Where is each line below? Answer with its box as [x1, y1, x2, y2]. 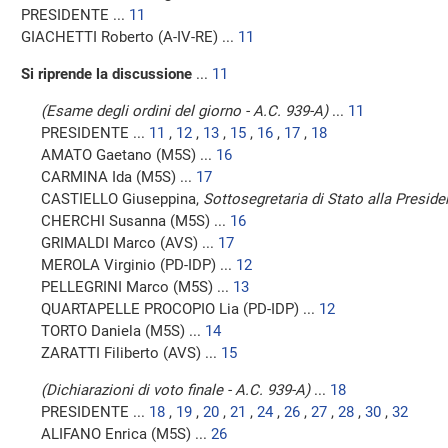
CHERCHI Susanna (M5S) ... [41, 212, 230, 230]
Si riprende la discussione [21, 65, 192, 83]
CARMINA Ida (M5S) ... [41, 168, 196, 186]
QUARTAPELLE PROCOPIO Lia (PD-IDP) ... [41, 300, 319, 318]
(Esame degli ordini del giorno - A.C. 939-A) [41, 102, 328, 120]
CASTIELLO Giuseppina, [41, 190, 203, 208]
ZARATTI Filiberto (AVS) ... [41, 344, 221, 362]
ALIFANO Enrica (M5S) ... [41, 425, 211, 443]
